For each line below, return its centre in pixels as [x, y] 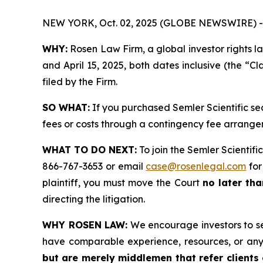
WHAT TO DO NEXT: [90, 150]
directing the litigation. [94, 199]
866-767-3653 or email [94, 166]
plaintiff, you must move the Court [122, 183]
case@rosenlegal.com [196, 166]
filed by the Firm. [80, 82]
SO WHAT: [66, 108]
